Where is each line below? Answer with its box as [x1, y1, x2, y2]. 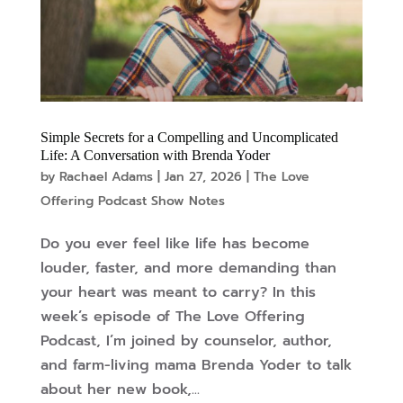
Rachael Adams [58, 167, 153, 187]
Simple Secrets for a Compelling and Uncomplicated [40, 130, 338, 146]
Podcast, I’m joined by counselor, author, [40, 330, 332, 353]
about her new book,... [40, 379, 200, 401]
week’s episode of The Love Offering [40, 306, 305, 328]
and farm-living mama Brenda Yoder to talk [40, 354, 352, 377]
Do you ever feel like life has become [40, 233, 309, 255]
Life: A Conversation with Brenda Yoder [40, 148, 270, 164]
